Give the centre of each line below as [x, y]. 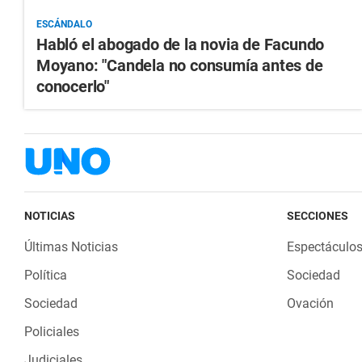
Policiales [52, 332]
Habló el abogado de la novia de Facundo [181, 45]
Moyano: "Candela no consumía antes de [180, 66]
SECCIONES [317, 216]
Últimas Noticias [71, 247]
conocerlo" [73, 87]
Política [46, 276]
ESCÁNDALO [64, 25]
